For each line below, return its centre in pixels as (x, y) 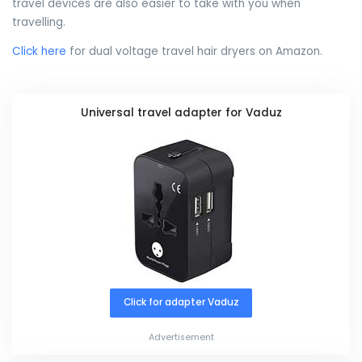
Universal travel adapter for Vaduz (181, 112)
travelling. (39, 22)
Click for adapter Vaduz (181, 303)
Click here (39, 52)
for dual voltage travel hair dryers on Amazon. (194, 52)
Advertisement (181, 337)
